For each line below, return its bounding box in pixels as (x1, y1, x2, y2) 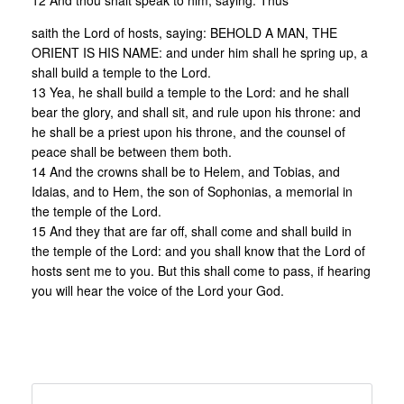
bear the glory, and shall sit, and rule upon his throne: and (32, 103, 361, 122)
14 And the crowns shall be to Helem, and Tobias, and (32, 162, 340, 181)
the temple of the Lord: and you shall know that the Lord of (32, 242, 365, 261)
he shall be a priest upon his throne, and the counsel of (32, 123, 345, 142)
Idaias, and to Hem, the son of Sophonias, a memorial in (32, 182, 353, 201)
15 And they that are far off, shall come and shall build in (32, 222, 352, 241)
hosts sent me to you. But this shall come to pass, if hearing (32, 262, 371, 280)
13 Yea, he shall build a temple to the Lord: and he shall (32, 83, 349, 102)
